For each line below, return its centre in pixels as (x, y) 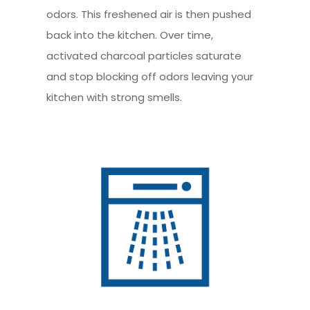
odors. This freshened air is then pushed (149, 14)
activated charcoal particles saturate (144, 55)
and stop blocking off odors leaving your (150, 76)
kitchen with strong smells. (115, 97)
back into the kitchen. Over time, (130, 35)
